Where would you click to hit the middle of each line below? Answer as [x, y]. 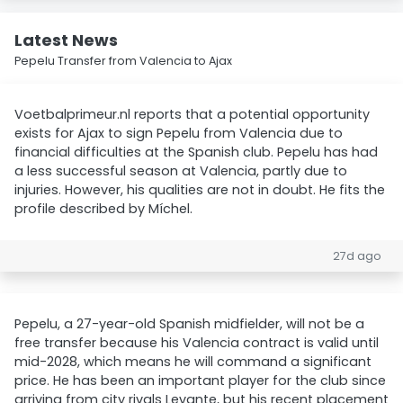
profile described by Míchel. [103, 209]
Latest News [66, 40]
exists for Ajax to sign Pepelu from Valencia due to [179, 133]
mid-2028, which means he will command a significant [193, 362]
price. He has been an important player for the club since [200, 381]
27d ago [357, 256]
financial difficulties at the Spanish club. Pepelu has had [196, 152]
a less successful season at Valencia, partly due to [181, 171]
